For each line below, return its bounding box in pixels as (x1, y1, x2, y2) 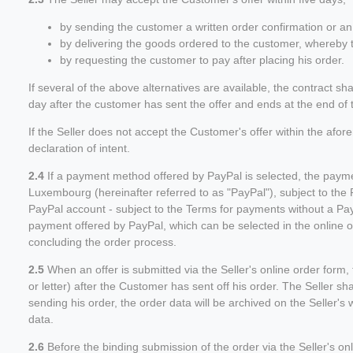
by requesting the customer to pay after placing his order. (60, 53, 344, 66)
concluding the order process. (28, 235, 176, 248)
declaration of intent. (28, 141, 130, 154)
